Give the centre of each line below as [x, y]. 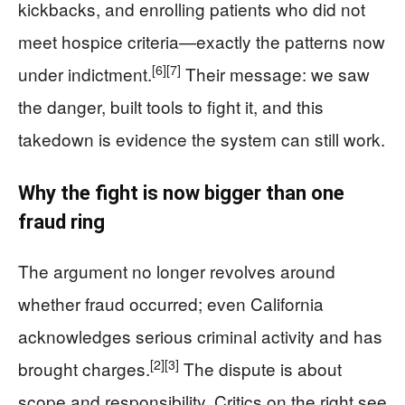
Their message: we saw [275, 74]
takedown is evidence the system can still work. [202, 139]
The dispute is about [260, 368]
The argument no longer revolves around [177, 271]
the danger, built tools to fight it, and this [171, 106]
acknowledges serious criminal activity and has [200, 336]
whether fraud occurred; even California [171, 303]
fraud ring [61, 222]
